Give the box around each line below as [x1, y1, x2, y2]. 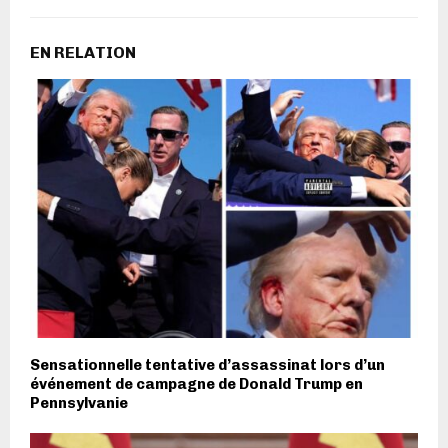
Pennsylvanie [30, 393, 128, 412]
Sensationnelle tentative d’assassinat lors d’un [30, 355, 385, 374]
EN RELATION [30, 43, 136, 63]
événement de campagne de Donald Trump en [30, 374, 363, 393]
